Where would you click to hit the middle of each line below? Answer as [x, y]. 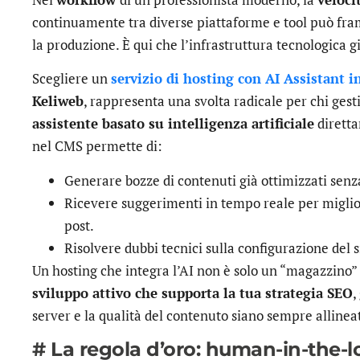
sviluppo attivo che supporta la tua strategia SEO [192, 292]
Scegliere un [72, 79]
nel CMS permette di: [97, 146]
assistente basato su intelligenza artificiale [173, 124]
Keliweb [58, 101]
